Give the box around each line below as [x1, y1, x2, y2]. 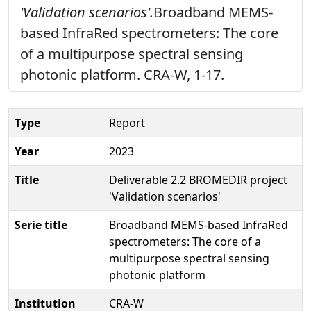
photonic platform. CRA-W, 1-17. [20, 65, 224, 84]
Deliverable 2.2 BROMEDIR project [109, 171, 287, 187]
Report [109, 115, 145, 131]
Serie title [15, 217, 67, 233]
